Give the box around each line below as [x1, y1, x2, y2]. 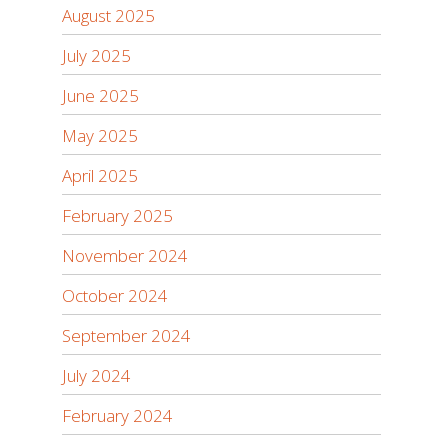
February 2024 [62, 404, 174, 427]
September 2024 [62, 324, 192, 347]
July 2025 [62, 44, 132, 67]
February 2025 [62, 204, 174, 227]
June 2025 [62, 84, 140, 107]
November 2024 [62, 244, 189, 267]
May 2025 [62, 124, 139, 147]
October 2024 [62, 284, 169, 307]
